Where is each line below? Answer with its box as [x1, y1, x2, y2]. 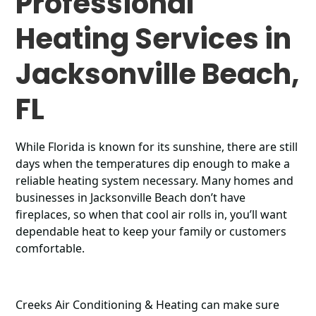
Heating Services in [16, 19, 292, 59]
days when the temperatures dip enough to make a [16, 156, 291, 171]
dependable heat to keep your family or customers [16, 224, 287, 239]
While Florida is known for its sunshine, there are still [16, 139, 298, 154]
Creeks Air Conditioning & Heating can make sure [16, 297, 280, 312]
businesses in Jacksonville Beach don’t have [16, 190, 246, 205]
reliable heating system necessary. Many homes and [16, 173, 294, 188]
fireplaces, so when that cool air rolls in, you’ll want [16, 207, 288, 222]
